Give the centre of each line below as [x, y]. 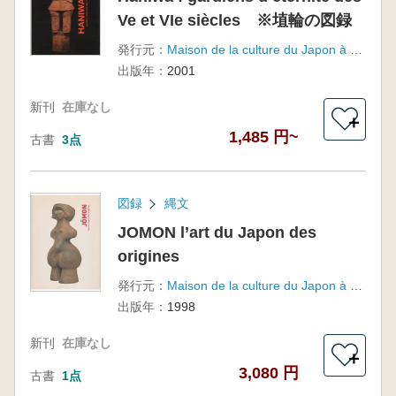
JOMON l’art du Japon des [217, 232]
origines [148, 256]
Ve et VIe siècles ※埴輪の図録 [234, 20]
